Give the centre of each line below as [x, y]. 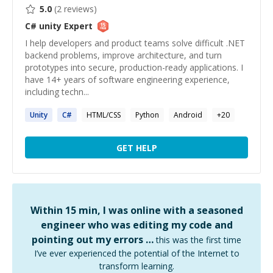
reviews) [79, 9]
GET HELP [136, 147]
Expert [77, 26]
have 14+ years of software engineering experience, [127, 80]
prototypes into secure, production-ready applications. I [134, 67]
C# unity [43, 26]
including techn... [57, 92]
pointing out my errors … [93, 239]
